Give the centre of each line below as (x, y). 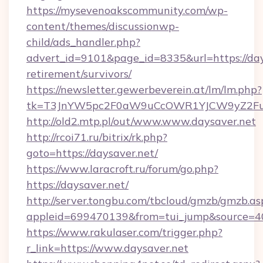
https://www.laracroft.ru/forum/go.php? (122, 169)
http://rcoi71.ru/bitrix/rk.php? (97, 137)
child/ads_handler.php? (83, 42)
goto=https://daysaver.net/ (92, 153)
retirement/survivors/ (79, 74)
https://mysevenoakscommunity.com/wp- (127, 10)
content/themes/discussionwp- (103, 26)
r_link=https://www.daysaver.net (107, 248)
